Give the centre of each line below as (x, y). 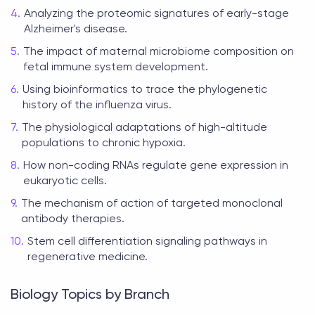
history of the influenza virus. (97, 104)
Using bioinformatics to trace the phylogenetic (145, 89)
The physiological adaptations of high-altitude (144, 127)
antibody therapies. (73, 218)
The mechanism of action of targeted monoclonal (152, 203)
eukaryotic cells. (65, 180)
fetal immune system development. (116, 66)
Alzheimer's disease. (76, 28)
